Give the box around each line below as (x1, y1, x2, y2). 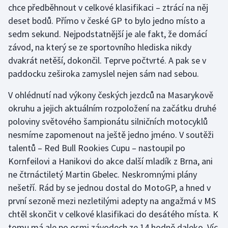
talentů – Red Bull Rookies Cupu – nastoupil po (8, 142, 185, 154)
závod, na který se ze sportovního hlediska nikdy (8, 41, 191, 53)
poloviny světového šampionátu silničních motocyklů (8, 116, 208, 128)
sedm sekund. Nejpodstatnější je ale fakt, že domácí (8, 28, 207, 40)
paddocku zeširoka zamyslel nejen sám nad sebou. (8, 68, 199, 80)
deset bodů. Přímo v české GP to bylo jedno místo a (8, 15, 205, 27)
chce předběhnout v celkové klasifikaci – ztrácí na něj (8, 2, 208, 14)
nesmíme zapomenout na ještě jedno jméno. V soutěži (8, 129, 214, 141)
